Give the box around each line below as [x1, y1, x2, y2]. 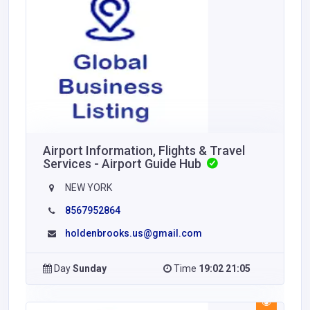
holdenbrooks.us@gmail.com [65, 227, 202, 239]
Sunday [73, 262, 107, 274]
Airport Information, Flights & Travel [43, 143, 245, 158]
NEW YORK [63, 181, 112, 193]
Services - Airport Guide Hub [43, 156, 204, 171]
